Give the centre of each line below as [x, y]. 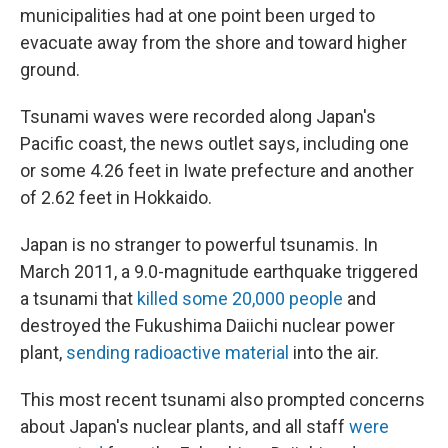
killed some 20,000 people [240, 298]
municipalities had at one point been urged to [197, 15]
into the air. [334, 352]
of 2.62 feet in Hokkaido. [116, 197]
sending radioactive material [177, 352]
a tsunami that [78, 298]
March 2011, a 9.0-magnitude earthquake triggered [219, 271]
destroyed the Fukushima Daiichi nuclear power [207, 325]
